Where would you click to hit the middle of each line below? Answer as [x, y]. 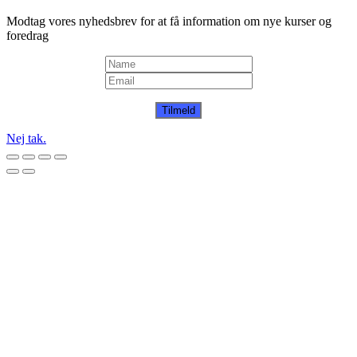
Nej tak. [26, 138]
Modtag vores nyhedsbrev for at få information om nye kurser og [169, 21]
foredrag [27, 35]
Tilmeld [178, 110]
